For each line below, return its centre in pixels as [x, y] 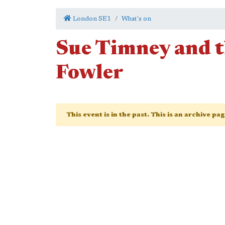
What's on [136, 19]
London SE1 [91, 19]
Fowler [90, 74]
